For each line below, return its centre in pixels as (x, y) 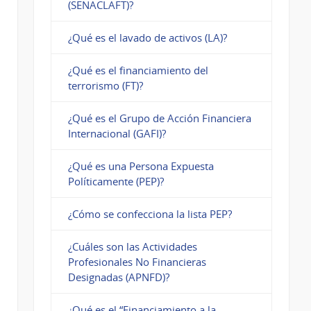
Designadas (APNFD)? (118, 277)
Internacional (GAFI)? (117, 134)
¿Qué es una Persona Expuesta (141, 166)
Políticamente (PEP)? (116, 182)
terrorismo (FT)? (105, 86)
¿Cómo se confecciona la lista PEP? (150, 214)
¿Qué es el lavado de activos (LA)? (147, 38)
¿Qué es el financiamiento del (138, 70)
